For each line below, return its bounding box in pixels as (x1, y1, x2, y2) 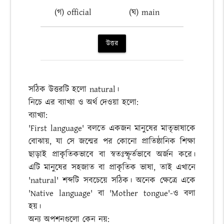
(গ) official (54, 6, 91, 19)
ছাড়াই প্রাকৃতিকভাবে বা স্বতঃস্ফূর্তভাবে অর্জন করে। (28, 148, 196, 161)
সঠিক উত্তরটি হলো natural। (28, 83, 119, 96)
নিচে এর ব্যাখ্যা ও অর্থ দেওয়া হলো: (28, 96, 138, 109)
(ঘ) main (129, 6, 160, 19)
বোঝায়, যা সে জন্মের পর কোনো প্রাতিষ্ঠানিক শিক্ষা (28, 135, 196, 148)
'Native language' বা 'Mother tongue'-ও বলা (28, 187, 196, 200)
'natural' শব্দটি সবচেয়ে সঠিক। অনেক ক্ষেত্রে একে (28, 174, 196, 187)
